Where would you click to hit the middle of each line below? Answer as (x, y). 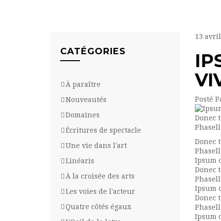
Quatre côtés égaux (98, 206)
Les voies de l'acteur (100, 191)
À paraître (83, 84)
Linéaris (80, 161)
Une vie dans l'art (96, 145)
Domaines (83, 115)
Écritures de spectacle (103, 130)
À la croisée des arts (100, 176)
